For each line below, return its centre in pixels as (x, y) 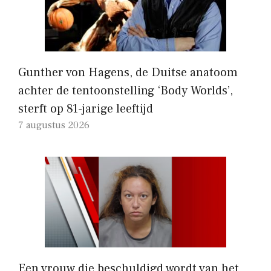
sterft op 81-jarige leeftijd (86, 109)
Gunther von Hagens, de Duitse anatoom (128, 72)
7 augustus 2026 (54, 125)
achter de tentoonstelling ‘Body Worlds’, (126, 90)
